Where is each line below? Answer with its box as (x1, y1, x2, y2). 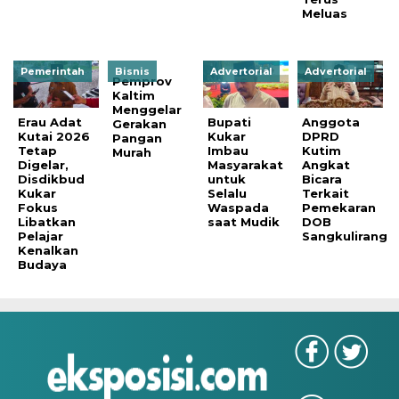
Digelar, (18, 158, 69, 173)
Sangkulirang (302, 229, 388, 244)
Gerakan (112, 117, 167, 132)
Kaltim (112, 88, 156, 103)
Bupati (207, 115, 251, 130)
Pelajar (18, 229, 63, 244)
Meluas (302, 6, 348, 21)
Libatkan (18, 215, 76, 230)
